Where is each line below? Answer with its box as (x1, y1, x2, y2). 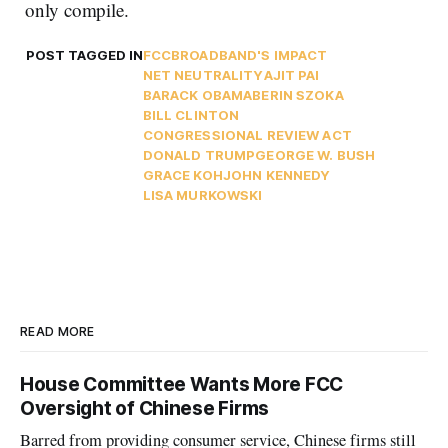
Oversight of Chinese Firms (20, 397, 270, 421)
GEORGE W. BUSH (255, 147, 376, 164)
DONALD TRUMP (142, 147, 256, 164)
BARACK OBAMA (142, 87, 253, 104)
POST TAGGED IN (25, 47, 143, 64)
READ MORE (20, 324, 95, 340)
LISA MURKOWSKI (142, 187, 263, 204)
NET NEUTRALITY (142, 67, 264, 84)
